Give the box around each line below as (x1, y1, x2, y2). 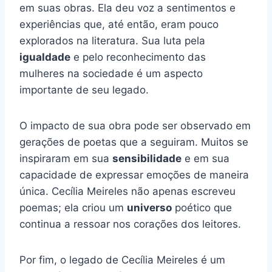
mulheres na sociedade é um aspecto (19, 67, 203, 80)
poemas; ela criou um (19, 202, 127, 214)
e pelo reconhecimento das (70, 51, 206, 64)
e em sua (182, 152, 229, 165)
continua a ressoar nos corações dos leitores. (19, 218, 241, 231)
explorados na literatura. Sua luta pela (19, 35, 205, 47)
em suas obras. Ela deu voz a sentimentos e (19, 2, 236, 15)
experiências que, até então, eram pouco (19, 18, 219, 31)
